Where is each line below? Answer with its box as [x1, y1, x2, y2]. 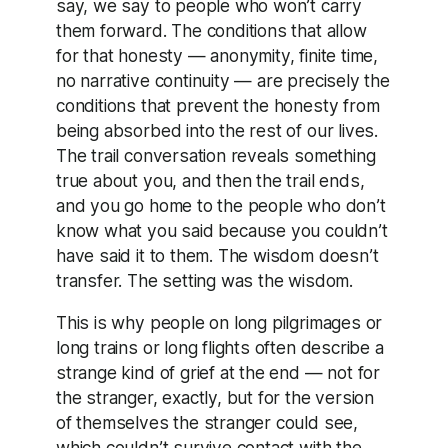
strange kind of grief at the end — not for [56, 362, 380, 384]
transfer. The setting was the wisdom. [56, 270, 353, 292]
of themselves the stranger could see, [56, 412, 358, 434]
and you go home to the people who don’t [56, 195, 386, 217]
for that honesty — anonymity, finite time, [56, 45, 378, 67]
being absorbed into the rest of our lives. [56, 120, 378, 142]
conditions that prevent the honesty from [56, 95, 380, 117]
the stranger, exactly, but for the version [56, 387, 374, 409]
